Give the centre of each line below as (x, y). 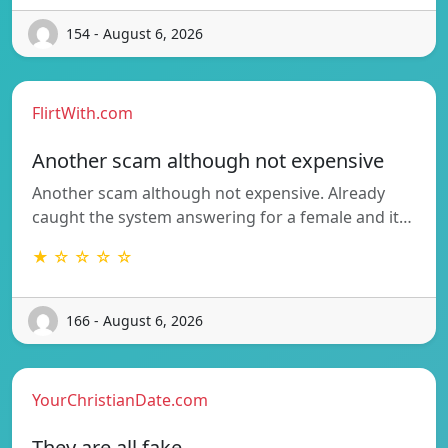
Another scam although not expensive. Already (208, 192)
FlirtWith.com (82, 112)
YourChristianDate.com (120, 399)
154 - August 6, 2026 (134, 34)
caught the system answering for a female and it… (222, 216)
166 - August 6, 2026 (134, 321)
